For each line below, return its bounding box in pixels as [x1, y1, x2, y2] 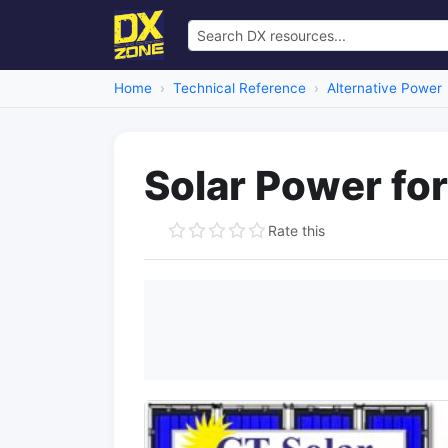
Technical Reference [173, 80, 306, 96]
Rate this [268, 221, 325, 239]
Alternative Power [327, 80, 442, 96]
